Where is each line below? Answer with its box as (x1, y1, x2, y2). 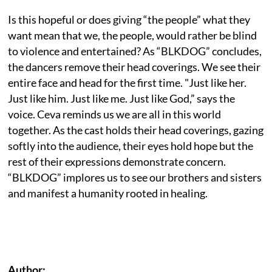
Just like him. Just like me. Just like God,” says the (8, 91, 236, 105)
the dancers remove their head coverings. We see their (8, 59, 261, 73)
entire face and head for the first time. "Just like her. (8, 75, 247, 89)
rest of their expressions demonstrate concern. (8, 154, 226, 168)
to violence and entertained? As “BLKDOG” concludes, (8, 44, 262, 58)
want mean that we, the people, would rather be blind (8, 28, 257, 42)
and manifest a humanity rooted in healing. (8, 186, 212, 200)
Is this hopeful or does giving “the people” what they (8, 12, 251, 26)
